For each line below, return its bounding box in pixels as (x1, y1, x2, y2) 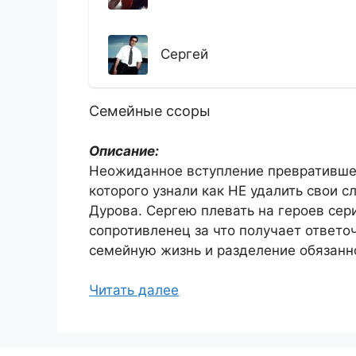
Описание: (89, 142, 159, 159)
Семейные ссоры (89, 102, 211, 119)
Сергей (161, 46, 208, 62)
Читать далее (89, 282, 179, 298)
